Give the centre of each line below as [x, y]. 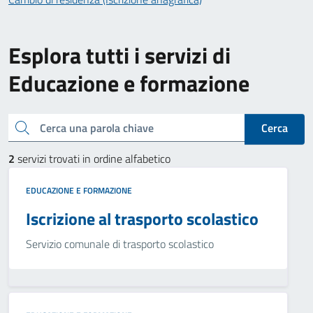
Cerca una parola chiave [18, 126]
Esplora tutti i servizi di [119, 55]
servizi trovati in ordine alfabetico [93, 159]
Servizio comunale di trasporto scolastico [120, 244]
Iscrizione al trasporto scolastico [142, 219]
